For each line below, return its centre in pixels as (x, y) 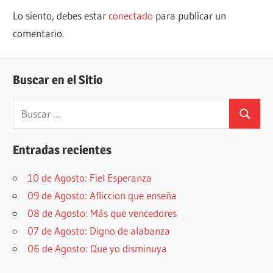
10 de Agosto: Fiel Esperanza (90, 178)
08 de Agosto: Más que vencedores (102, 213)
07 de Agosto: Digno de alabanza (99, 231)
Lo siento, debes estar (61, 16)
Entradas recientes (62, 150)
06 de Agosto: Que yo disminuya (97, 249)
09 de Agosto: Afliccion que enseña (102, 196)
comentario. (39, 34)
